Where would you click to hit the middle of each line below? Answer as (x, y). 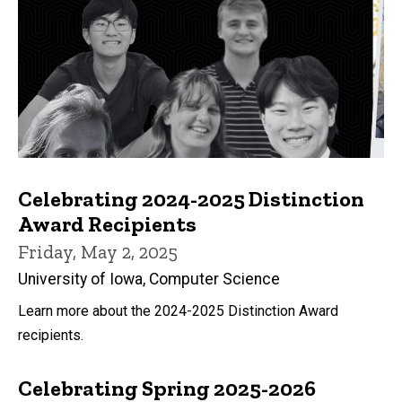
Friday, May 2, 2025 (98, 251)
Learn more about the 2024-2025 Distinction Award (178, 311)
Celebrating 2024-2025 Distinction (191, 198)
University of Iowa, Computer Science (149, 280)
